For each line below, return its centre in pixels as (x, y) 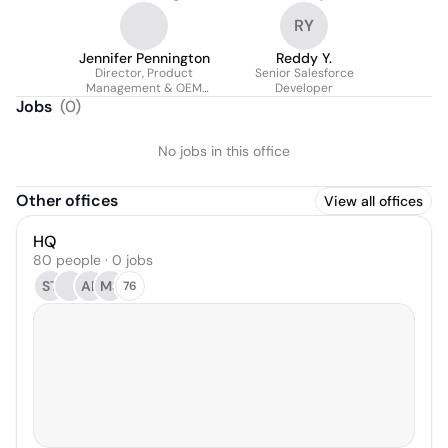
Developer (304, 88)
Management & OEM (144, 88)
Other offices (67, 200)
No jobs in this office (224, 151)
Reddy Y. (304, 58)
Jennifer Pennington (144, 58)
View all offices (373, 201)
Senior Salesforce (304, 73)
